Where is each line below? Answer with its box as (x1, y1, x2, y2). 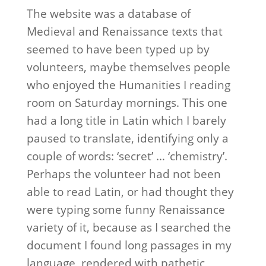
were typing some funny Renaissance (26, 202, 225, 217)
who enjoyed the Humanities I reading (26, 77, 230, 93)
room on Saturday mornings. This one (26, 95, 227, 110)
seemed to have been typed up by (26, 42, 210, 57)
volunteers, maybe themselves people (26, 59, 230, 75)
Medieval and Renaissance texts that (26, 24, 223, 39)
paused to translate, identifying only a (26, 131, 229, 146)
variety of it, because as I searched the (26, 220, 231, 235)
